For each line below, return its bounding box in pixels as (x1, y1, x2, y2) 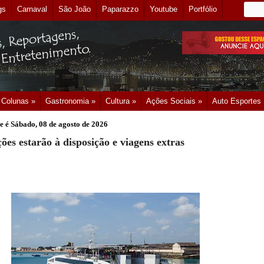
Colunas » (1, 97, 35, 105)
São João (58, 5, 91, 14)
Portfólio (189, 5, 217, 14)
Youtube (150, 5, 177, 14)
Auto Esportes (212, 97, 261, 105)
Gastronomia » (45, 97, 95, 105)
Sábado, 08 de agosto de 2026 (11, 120, 108, 128)
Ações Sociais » (146, 97, 202, 105)
